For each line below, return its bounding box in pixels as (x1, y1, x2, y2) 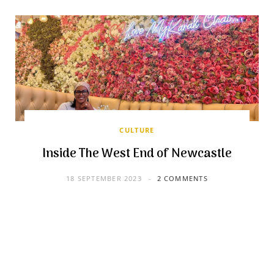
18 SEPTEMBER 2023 (66, 173, 142, 183)
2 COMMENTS (157, 173, 208, 183)
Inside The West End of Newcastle (42, 144, 232, 164)
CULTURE (119, 125, 155, 135)
